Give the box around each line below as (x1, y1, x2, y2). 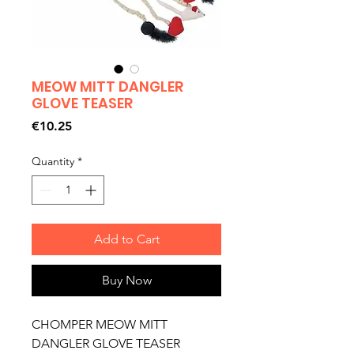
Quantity (32, 153, 74, 168)
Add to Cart (93, 231, 160, 247)
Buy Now (101, 272, 152, 288)
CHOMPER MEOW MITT (32, 316, 168, 332)
